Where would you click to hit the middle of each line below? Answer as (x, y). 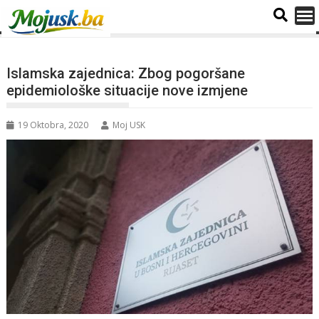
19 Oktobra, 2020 (53, 125)
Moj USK (129, 125)
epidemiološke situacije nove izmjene (127, 90)
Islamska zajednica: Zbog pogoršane (126, 73)
